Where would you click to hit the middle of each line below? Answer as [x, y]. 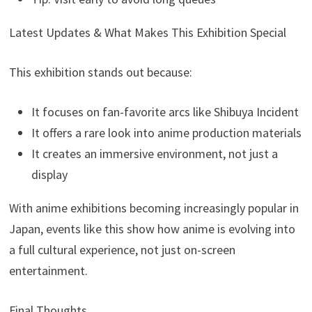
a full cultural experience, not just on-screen [123, 250]
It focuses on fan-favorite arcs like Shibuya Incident [165, 112]
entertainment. [49, 271]
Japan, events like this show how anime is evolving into [153, 229]
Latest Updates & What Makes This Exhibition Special [148, 33]
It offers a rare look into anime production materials [167, 133]
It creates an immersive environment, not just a [155, 154]
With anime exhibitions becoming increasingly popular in [154, 208]
